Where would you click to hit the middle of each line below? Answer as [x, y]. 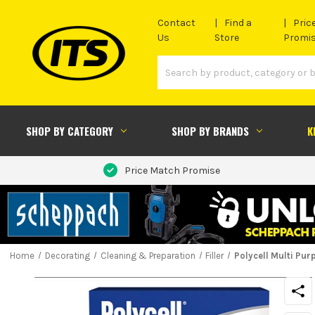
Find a [238, 23]
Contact [176, 23]
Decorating [67, 255]
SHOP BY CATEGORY [69, 130]
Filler [215, 255]
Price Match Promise [172, 170]
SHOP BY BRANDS [210, 130]
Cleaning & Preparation [148, 255]
